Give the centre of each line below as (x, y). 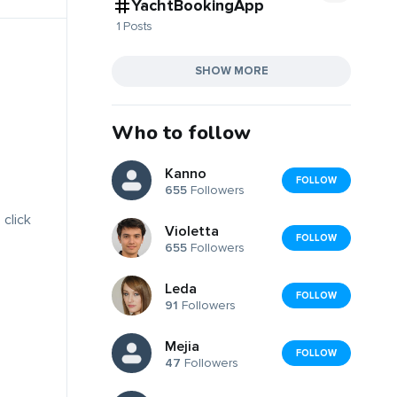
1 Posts (134, 26)
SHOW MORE (231, 70)
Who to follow (181, 132)
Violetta (192, 232)
